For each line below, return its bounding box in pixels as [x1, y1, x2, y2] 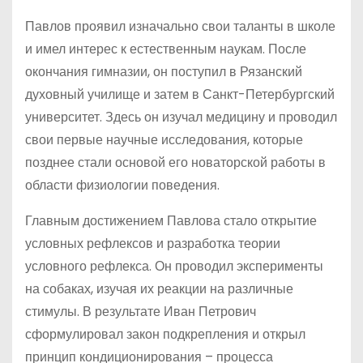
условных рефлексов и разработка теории [25, 234, 280, 253]
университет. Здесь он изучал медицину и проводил [25, 108, 337, 126]
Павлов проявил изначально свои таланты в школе [25, 17, 335, 36]
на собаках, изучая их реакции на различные [25, 280, 293, 298]
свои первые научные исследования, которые [25, 130, 303, 149]
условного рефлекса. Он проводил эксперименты [25, 257, 323, 275]
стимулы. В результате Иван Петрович [25, 302, 256, 321]
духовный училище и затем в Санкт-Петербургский [25, 85, 335, 104]
